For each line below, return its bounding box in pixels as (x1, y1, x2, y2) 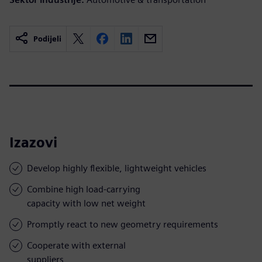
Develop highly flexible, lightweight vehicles (27, 162, 206, 174)
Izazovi (9, 133, 57, 151)
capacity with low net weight (27, 197, 146, 209)
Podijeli (33, 34, 61, 43)
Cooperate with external (27, 239, 126, 251)
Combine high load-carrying (27, 183, 140, 195)
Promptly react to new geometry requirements (27, 218, 218, 230)
